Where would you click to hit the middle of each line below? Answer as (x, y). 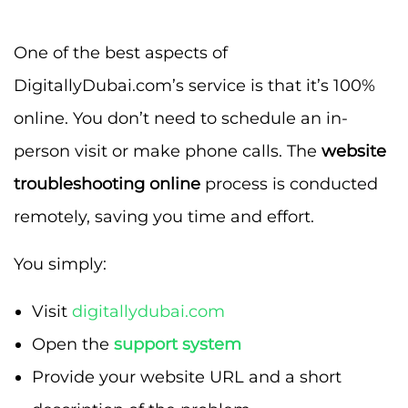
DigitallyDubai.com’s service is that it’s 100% (194, 85)
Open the (73, 344)
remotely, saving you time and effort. (164, 216)
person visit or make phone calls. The (168, 151)
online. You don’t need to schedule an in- (181, 118)
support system (178, 344)
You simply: (60, 264)
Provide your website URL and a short (187, 377)
